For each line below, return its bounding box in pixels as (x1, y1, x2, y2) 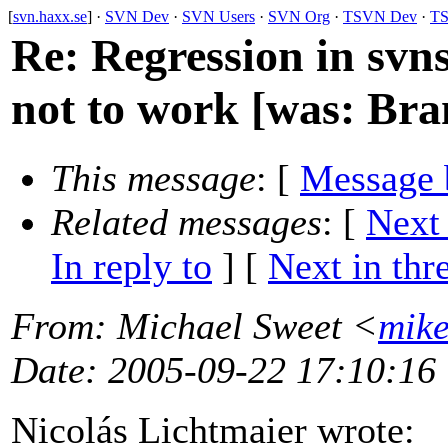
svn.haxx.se (13, 8, 87, 25)
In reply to (51, 245, 212, 288)
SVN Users (182, 8, 255, 25)
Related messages (51, 201, 322, 244)
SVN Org (268, 8, 330, 25)
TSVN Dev (343, 8, 417, 25)
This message (51, 157, 256, 200)
